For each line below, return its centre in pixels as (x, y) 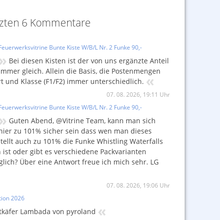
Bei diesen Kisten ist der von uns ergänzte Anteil (89, 61)
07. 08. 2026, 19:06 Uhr (138, 185)
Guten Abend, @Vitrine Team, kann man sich (82, 121)
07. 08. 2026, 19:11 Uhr (138, 95)
